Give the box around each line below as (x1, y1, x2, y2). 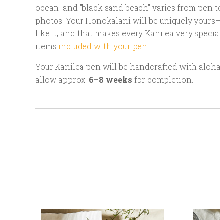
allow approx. (35, 74, 87, 85)
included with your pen (58, 41, 147, 52)
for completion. (132, 74, 193, 85)
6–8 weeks (87, 74, 132, 85)
